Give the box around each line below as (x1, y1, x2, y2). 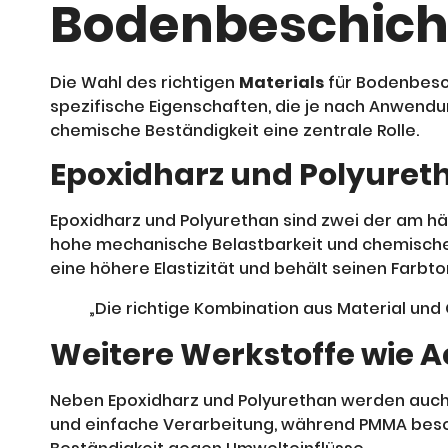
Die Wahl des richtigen (50, 70, 239, 94)
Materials (239, 70, 324, 94)
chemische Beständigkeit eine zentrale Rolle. (50, 118, 419, 142)
